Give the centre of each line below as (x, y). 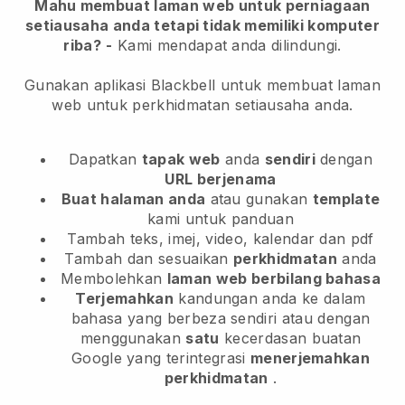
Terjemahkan (124, 298)
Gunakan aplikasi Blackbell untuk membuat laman (202, 85)
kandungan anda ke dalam (269, 298)
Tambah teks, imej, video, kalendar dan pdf (221, 238)
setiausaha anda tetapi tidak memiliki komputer (202, 25)
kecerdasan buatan (290, 338)
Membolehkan (113, 278)
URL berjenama (221, 179)
